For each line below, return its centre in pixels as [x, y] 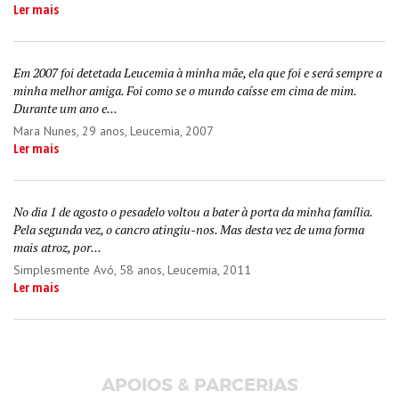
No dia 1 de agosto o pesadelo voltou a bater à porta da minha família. [193, 212]
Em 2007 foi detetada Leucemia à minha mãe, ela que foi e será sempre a [198, 73]
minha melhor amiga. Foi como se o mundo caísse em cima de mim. [185, 90]
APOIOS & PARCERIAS [199, 385]
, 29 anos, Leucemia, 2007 [145, 131]
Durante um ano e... [65, 108]
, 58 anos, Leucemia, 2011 [183, 270]
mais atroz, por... [57, 247]
